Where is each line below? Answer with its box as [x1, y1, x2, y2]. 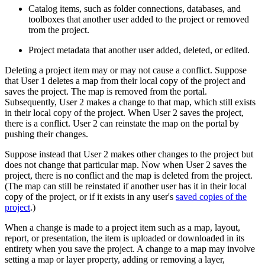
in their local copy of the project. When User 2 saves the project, [5, 107, 244, 118]
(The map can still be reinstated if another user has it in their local [5, 180, 247, 191]
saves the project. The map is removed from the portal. [5, 86, 207, 96]
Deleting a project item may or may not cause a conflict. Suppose [5, 64, 247, 75]
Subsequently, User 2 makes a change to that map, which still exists [5, 96, 256, 107]
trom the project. [28, 24, 89, 35]
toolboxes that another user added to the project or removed [28, 14, 249, 24]
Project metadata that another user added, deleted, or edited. [28, 44, 250, 55]
